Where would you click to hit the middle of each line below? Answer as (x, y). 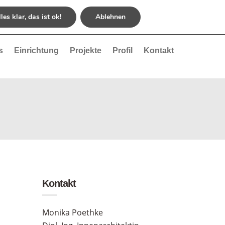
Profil (123, 50)
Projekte (86, 50)
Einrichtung (36, 50)
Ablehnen (111, 17)
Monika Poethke (72, 212)
